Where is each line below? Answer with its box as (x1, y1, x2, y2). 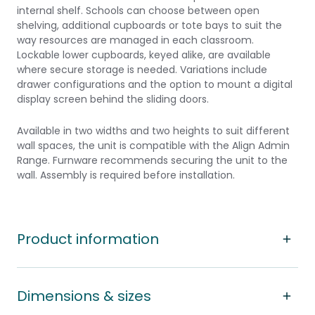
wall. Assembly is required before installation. (17, 168, 235, 182)
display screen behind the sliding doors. (17, 92, 209, 106)
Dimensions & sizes (17, 286, 151, 306)
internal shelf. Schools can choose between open (17, 4, 259, 18)
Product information (17, 229, 159, 249)
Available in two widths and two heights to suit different (17, 124, 290, 138)
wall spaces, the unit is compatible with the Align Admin (17, 139, 290, 153)
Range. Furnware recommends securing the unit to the (17, 153, 288, 167)
